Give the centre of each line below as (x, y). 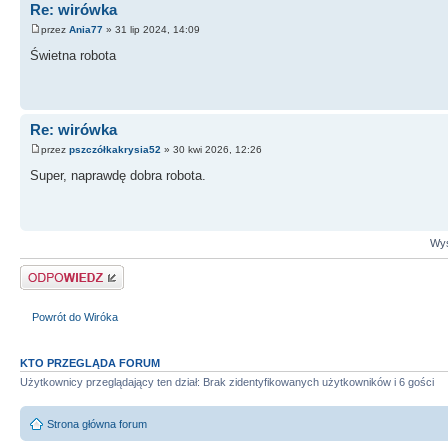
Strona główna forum (97, 423)
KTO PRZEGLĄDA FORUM (90, 363)
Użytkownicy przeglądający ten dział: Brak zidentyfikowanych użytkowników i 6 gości (227, 382)
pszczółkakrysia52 (115, 149)
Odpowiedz (47, 271)
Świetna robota (73, 55)
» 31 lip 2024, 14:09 (151, 29)
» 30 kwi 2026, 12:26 (211, 149)
